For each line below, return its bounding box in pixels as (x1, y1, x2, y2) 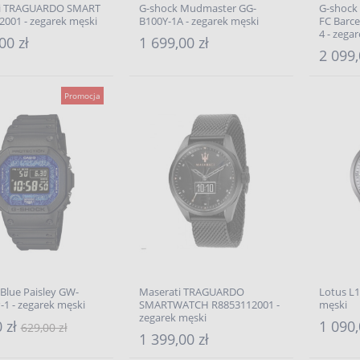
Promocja (63, 90, 100, 101)
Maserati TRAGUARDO (138, 284, 244, 299)
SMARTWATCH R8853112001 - (138, 297, 280, 312)
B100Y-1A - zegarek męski (138, 14, 259, 28)
